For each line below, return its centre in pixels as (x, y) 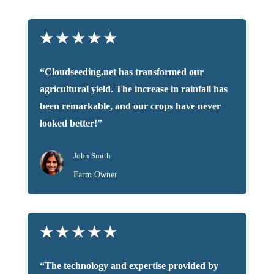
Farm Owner (95, 175)
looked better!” (71, 124)
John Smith (92, 156)
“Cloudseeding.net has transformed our (121, 72)
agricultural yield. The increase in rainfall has (133, 89)
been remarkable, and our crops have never (130, 106)
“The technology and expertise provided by (129, 266)
